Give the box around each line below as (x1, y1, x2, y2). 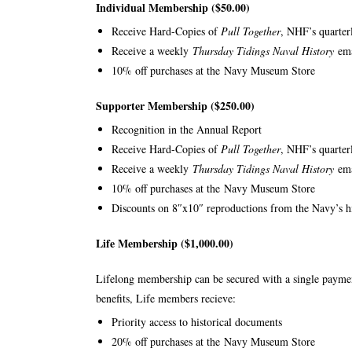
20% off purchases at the (112, 334, 224, 349)
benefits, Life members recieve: (96, 291, 236, 306)
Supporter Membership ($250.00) (96, 97, 255, 114)
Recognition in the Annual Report (112, 122, 262, 137)
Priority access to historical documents (112, 314, 282, 329)
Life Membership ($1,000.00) (96, 235, 233, 251)
